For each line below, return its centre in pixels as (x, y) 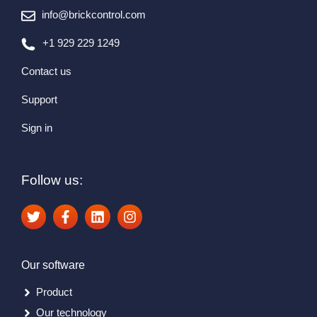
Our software (53, 265)
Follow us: (52, 180)
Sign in (37, 128)
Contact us (46, 71)
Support (39, 100)
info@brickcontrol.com (94, 15)
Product (54, 292)
